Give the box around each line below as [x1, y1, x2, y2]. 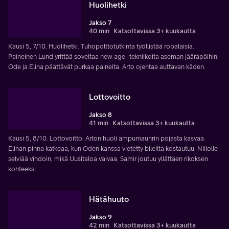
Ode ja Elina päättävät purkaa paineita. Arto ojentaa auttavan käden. [8, 63, 205, 71]
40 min [89, 27, 109, 35]
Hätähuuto [89, 194, 129, 203]
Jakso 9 [89, 213, 112, 221]
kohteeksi [8, 165, 36, 173]
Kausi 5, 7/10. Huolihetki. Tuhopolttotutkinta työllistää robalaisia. [8, 42, 194, 51]
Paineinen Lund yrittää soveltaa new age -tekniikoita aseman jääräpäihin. [8, 53, 219, 61]
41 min [89, 119, 108, 127]
